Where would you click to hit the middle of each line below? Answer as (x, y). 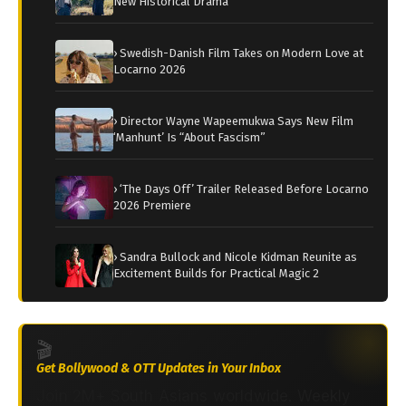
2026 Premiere (152, 206)
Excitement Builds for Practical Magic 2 (216, 274)
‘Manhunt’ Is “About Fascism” (189, 138)
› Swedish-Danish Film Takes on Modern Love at (238, 53)
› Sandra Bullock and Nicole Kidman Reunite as (235, 257)
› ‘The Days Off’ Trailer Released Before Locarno (241, 189)
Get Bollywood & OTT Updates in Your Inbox (159, 369)
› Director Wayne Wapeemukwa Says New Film (233, 121)
